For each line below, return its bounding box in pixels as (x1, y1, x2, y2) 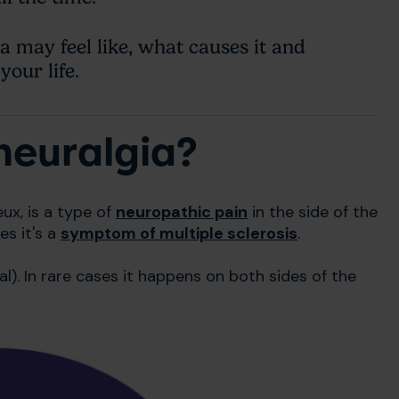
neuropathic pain (116, 201, 248, 224)
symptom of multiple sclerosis (61, 223, 297, 245)
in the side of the (248, 201, 378, 224)
